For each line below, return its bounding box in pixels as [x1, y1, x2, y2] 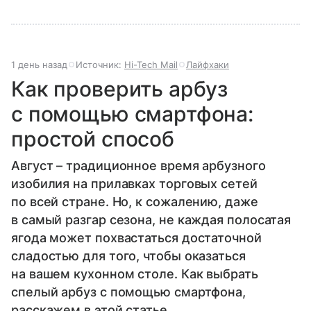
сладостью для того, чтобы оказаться [11, 248, 246, 263]
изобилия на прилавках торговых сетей [11, 176, 258, 191]
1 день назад [11, 58, 67, 70]
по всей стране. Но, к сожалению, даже [11, 194, 258, 209]
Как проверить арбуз [11, 76, 228, 101]
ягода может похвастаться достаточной [11, 230, 262, 245]
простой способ [11, 126, 174, 151]
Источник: [76, 58, 124, 70]
